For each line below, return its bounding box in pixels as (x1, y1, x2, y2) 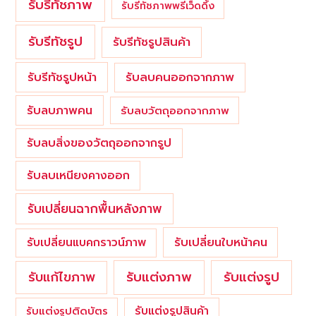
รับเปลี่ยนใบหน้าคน (174, 233, 267, 251)
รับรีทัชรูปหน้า (27, 68, 97, 86)
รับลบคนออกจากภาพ (125, 68, 234, 86)
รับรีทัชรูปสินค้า (113, 33, 191, 51)
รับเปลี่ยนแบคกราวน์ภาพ (26, 233, 146, 251)
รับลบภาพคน (27, 101, 93, 119)
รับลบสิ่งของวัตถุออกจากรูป (27, 134, 172, 152)
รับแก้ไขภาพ (28, 267, 95, 288)
